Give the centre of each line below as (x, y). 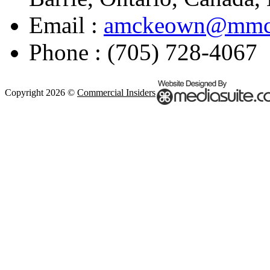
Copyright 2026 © (41, 93)
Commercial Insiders (116, 93)
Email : (66, 25)
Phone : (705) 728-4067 (143, 52)
